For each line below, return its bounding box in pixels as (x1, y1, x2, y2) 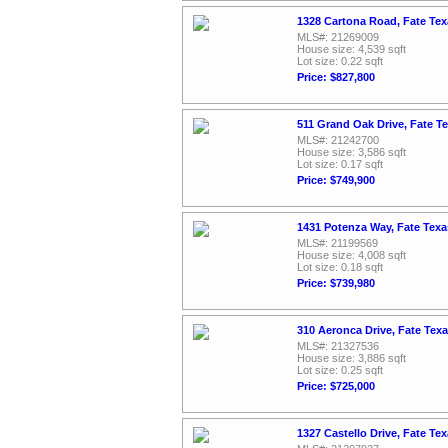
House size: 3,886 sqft (297, 352, 406, 364)
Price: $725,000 (297, 380, 375, 392)
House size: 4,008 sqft (297, 249, 406, 261)
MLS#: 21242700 (297, 134, 379, 146)
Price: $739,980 (297, 277, 375, 289)
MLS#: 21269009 (297, 31, 379, 43)
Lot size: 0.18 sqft (297, 261, 383, 273)
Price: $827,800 (297, 71, 375, 83)
